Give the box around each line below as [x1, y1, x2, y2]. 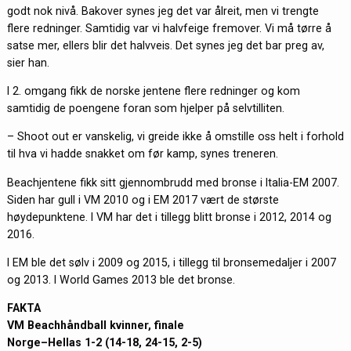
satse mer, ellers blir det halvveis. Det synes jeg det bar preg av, [6, 38, 324, 52]
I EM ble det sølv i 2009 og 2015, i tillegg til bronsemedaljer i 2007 [6, 255, 336, 269]
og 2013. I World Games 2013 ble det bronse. [6, 273, 241, 286]
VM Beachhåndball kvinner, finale [6, 319, 184, 332]
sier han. [6, 56, 49, 69]
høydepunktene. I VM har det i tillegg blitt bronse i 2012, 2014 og [6, 210, 331, 223]
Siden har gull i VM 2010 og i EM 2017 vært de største [6, 193, 279, 206]
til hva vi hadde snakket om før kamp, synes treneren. [6, 147, 278, 161]
